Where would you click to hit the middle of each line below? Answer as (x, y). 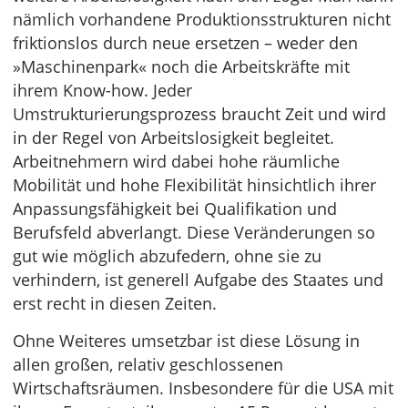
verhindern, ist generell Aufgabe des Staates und (198, 280)
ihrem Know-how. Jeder (102, 91)
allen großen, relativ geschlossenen (148, 365)
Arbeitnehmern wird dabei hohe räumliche (176, 162)
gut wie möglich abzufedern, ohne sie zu (167, 256)
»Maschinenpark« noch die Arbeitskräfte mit (181, 67)
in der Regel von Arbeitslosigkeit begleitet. (173, 138)
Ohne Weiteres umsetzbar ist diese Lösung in (186, 341)
